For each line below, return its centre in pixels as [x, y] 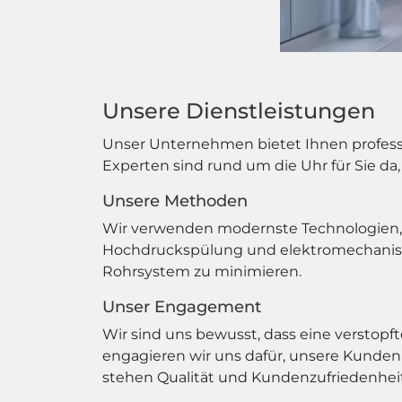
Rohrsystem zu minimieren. [202, 271]
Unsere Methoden [175, 201]
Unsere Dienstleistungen [239, 111]
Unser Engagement [182, 307]
